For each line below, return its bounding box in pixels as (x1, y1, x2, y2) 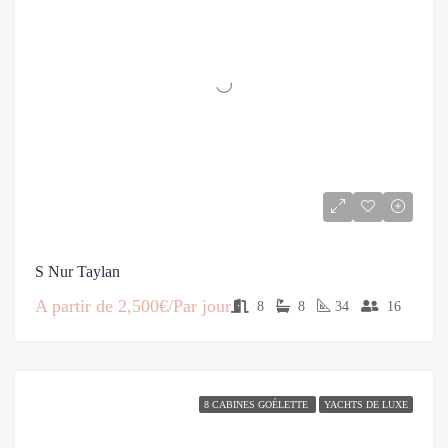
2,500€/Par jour (113, 296, 231, 316)
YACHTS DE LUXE (324, 399, 408, 410)
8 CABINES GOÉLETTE (204, 399, 311, 410)
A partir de (35, 296, 113, 316)
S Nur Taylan (35, 263, 120, 280)
